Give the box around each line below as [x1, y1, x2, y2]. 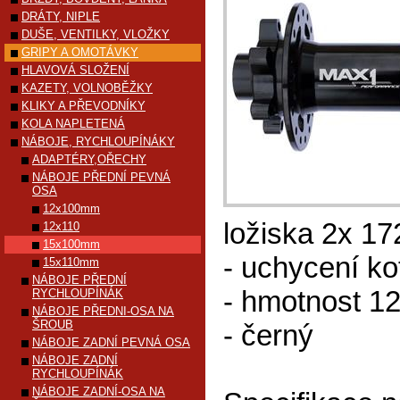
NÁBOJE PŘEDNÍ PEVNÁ [32, 171, 171, 184]
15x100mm [43, 237, 100, 251]
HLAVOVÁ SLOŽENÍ [21, 63, 129, 77]
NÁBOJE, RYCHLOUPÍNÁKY [21, 135, 175, 148]
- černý [223, 319, 313, 352]
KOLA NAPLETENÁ [21, 117, 125, 130]
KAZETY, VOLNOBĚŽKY [21, 81, 153, 95]
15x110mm [43, 255, 99, 269]
